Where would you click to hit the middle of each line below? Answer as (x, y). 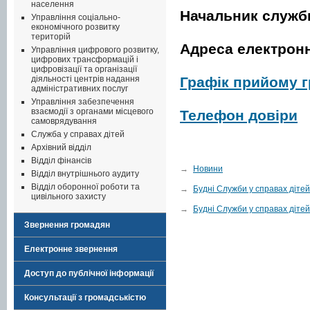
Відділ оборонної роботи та (85, 187)
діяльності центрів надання (85, 79)
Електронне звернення (71, 249)
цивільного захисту (69, 197)
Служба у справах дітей (78, 134)
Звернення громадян (67, 225)
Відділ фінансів (61, 161)
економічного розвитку (75, 27)
